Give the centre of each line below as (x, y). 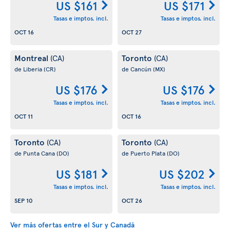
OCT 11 (24, 116)
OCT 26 (132, 200)
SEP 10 (24, 200)
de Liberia (29, 69)
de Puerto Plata (144, 153)
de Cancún (137, 69)
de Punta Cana (35, 153)
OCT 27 (132, 32)
